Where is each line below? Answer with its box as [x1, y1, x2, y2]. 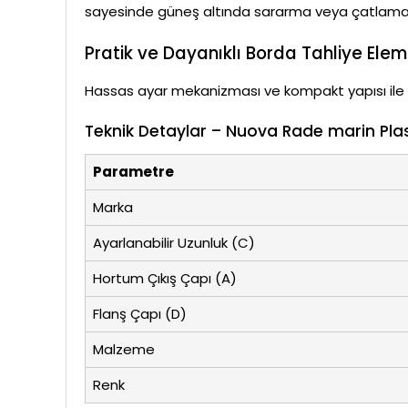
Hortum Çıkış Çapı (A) [93, 269, 237, 289]
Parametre [93, 162, 174, 182]
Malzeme [93, 340, 155, 360]
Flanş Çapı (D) [93, 304, 187, 324]
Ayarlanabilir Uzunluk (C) [93, 233, 255, 253]
